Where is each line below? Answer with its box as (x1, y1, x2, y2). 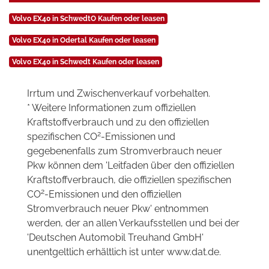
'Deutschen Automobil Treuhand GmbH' (27, 232, 204, 244)
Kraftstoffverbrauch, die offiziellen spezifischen (27, 174, 231, 186)
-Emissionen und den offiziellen (44, 189, 181, 201)
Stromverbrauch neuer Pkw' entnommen (27, 203, 208, 215)
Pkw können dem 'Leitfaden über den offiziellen (27, 160, 234, 172)
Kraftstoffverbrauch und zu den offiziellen (27, 116, 209, 128)
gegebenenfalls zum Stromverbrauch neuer (27, 145, 222, 157)
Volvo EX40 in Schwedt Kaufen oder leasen (11, 58, 159, 67)
